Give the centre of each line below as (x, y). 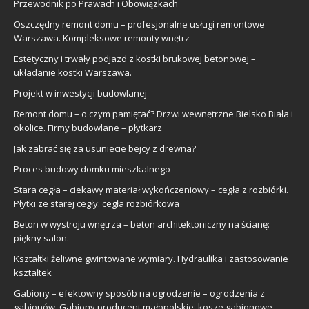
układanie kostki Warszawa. (73, 72)
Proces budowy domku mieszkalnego (92, 169)
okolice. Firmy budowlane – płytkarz (88, 128)
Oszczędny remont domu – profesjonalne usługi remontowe (139, 24)
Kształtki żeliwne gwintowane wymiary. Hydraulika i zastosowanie (151, 259)
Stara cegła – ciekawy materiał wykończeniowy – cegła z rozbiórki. (151, 190)
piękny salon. (41, 238)
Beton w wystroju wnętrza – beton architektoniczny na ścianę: (142, 224)
